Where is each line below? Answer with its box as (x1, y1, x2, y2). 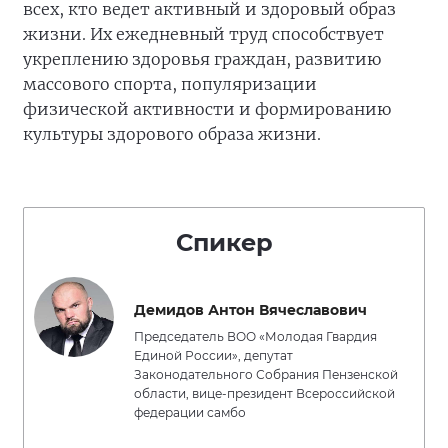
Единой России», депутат (134, 348, 293, 363)
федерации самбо (134, 405, 246, 420)
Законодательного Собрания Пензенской (134, 367, 398, 382)
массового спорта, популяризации (23, 74, 317, 94)
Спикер (175, 228, 273, 257)
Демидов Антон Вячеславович (134, 301, 367, 319)
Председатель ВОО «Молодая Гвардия (134, 329, 377, 344)
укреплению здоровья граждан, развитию (23, 49, 381, 69)
